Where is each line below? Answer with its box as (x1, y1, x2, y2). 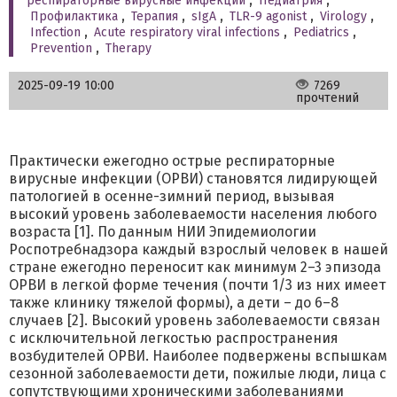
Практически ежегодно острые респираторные (9, 152, 335, 169)
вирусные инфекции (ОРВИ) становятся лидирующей (9, 170, 378, 187)
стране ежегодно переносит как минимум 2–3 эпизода (9, 259, 381, 276)
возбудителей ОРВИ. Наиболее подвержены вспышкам (9, 347, 387, 364)
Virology (320, 9, 367, 24)
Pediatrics (293, 25, 349, 40)
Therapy (105, 41, 152, 56)
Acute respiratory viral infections (94, 25, 280, 40)
